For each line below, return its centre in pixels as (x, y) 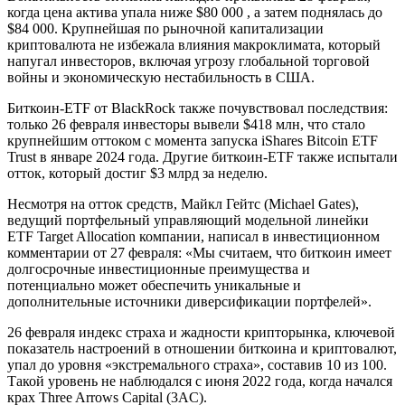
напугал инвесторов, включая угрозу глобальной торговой (188, 61)
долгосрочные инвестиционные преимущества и (159, 269)
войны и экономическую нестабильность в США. (161, 78)
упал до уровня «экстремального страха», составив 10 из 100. (197, 365)
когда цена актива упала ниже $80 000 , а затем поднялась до (195, 13)
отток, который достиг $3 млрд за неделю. (137, 174)
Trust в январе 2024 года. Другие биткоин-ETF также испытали (202, 157)
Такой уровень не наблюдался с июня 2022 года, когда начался (200, 381)
